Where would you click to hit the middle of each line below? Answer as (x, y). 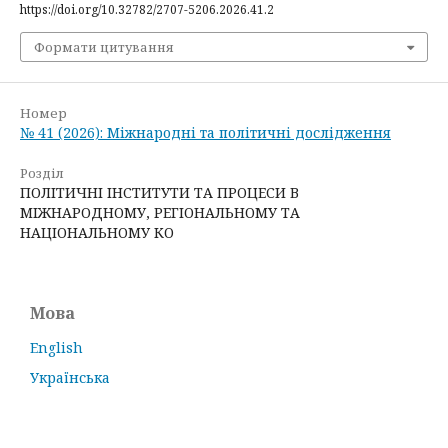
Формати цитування (104, 46)
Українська (70, 377)
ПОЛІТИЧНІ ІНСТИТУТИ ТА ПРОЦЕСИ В (159, 192)
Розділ (42, 172)
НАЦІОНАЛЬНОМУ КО (97, 232)
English (56, 347)
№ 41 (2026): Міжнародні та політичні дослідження (205, 132)
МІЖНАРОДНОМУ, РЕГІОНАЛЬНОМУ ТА (160, 212)
